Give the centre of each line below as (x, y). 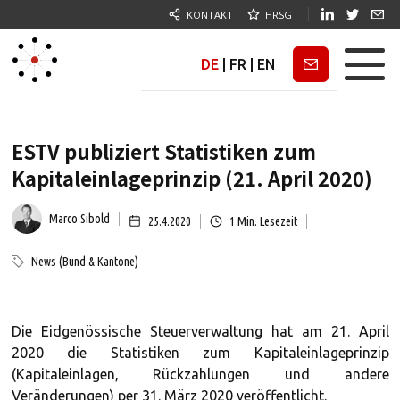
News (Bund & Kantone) (84, 262)
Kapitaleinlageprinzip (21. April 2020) (192, 178)
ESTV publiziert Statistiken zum (163, 151)
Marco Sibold (79, 219)
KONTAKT (210, 14)
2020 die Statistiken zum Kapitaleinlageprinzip (200, 353)
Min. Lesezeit (266, 221)
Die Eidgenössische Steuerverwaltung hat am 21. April (200, 331)
